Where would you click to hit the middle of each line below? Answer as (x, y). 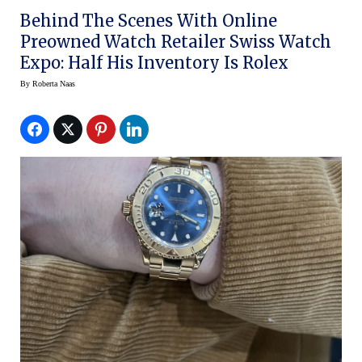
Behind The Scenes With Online (149, 21)
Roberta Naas (54, 84)
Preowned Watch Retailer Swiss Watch (176, 42)
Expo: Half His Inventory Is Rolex (154, 63)
